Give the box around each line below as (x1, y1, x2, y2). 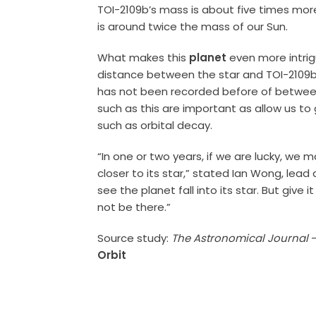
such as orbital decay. (97, 117, 213, 133)
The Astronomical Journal (171, 230, 309, 245)
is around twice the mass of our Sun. (97, 18, 288, 34)
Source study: (97, 230, 172, 245)
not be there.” (97, 199, 171, 214)
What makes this (97, 49, 190, 65)
